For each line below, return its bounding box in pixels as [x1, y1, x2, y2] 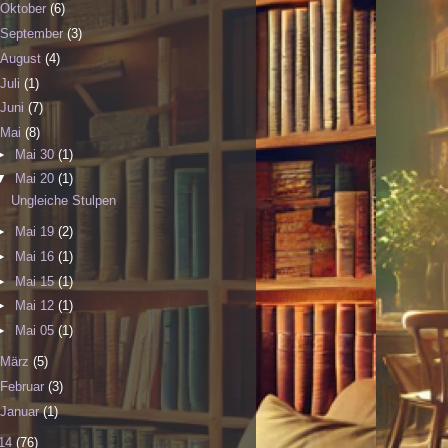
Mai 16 [15, 248, 59, 264]
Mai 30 [15, 146, 59, 162]
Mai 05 [15, 323, 59, 339]
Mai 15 [15, 273, 59, 289]
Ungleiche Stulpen [11, 192, 117, 208]
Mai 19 [15, 224, 59, 240]
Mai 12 [15, 298, 59, 314]
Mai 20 [15, 171, 59, 187]
